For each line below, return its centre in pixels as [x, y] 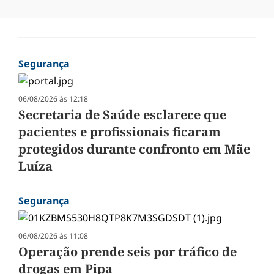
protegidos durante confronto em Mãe [134, 149]
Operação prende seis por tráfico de [128, 252]
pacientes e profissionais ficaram [120, 132]
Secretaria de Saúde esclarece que [122, 115]
